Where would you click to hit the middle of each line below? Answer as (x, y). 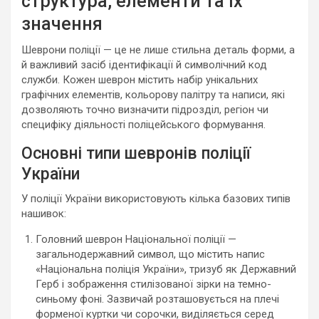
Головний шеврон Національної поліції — (136, 239)
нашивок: (44, 214)
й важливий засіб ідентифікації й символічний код (144, 65)
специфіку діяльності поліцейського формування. (143, 125)
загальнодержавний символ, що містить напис (150, 254)
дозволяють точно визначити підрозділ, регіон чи (145, 110)
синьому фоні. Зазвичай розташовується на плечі (157, 299)
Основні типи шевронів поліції (136, 153)
